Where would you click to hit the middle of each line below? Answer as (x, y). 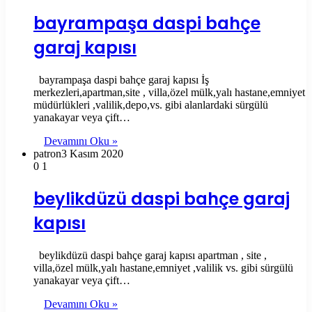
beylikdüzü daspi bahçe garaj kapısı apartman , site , (150, 256)
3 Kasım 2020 (92, 154)
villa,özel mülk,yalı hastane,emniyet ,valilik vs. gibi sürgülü (163, 268)
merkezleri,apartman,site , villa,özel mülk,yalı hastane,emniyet (169, 93)
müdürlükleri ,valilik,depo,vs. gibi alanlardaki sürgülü (151, 105)
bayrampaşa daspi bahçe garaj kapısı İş (121, 80)
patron (47, 154)
